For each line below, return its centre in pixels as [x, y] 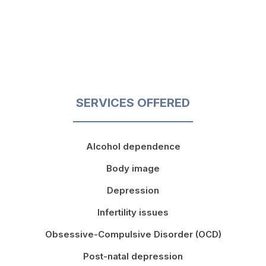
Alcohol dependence [133, 146]
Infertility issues [133, 212]
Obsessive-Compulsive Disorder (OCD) [133, 234]
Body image [133, 168]
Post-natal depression [133, 256]
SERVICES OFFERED [133, 103]
